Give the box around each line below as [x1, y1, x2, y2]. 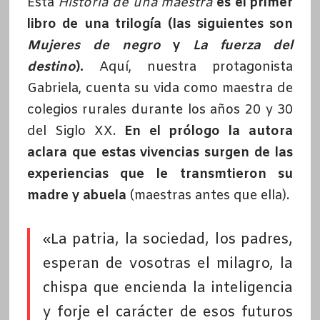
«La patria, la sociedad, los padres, [42, 229, 294, 249]
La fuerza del [193, 36, 294, 54]
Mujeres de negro [26, 36, 161, 54]
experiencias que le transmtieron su [26, 165, 294, 183]
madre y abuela [26, 186, 126, 204]
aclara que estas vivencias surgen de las [26, 144, 294, 161]
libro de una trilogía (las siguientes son [26, 15, 294, 33]
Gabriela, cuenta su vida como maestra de [26, 79, 294, 97]
